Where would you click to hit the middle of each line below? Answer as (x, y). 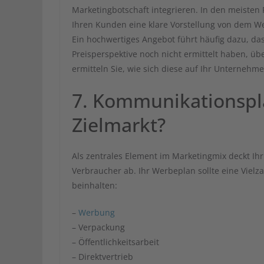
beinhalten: (95, 186)
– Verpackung (98, 227)
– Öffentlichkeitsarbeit (115, 242)
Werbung (97, 213)
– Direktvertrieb (103, 257)
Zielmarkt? (119, 125)
